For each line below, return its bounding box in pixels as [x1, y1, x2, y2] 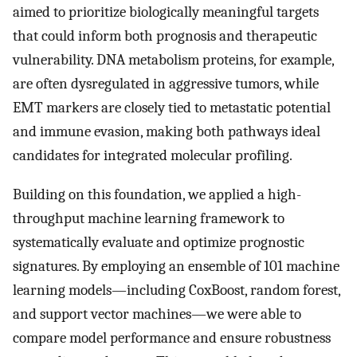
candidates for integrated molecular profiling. [13, 147, 292, 165]
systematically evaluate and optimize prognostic [13, 233, 304, 252]
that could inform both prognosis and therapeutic [13, 27, 317, 45]
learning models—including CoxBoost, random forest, [13, 281, 340, 300]
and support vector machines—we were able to [13, 305, 301, 324]
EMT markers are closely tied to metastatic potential [13, 99, 331, 117]
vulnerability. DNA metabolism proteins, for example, [13, 51, 334, 69]
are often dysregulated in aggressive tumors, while [13, 75, 319, 93]
